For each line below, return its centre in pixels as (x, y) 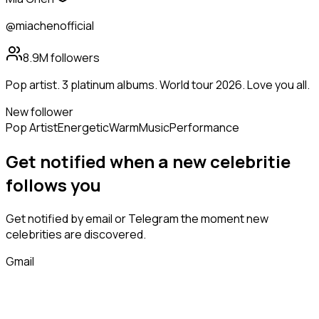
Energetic (83, 128)
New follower (40, 112)
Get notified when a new (108, 162)
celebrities (34, 235)
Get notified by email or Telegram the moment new (137, 219)
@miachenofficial (50, 26)
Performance (204, 128)
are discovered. (104, 235)
